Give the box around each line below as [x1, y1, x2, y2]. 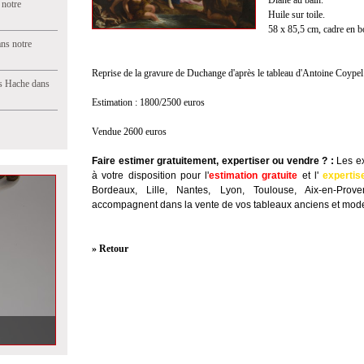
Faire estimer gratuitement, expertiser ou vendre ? [92, 155, 328, 167]
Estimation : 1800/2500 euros [92, 97, 205, 108]
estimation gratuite [209, 170, 302, 181]
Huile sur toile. [268, 9, 325, 20]
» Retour [92, 243, 128, 254]
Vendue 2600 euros [92, 126, 167, 137]
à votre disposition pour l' [92, 170, 209, 181]
